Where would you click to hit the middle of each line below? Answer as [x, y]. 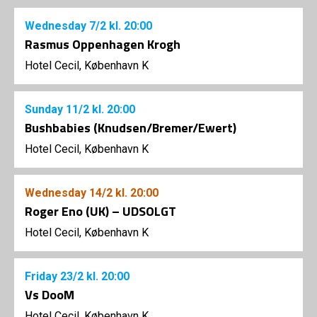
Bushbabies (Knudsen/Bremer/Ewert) [131, 128]
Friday [42, 277]
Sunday [45, 110]
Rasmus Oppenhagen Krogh [103, 45]
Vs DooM [50, 295]
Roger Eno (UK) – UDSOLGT [100, 212]
